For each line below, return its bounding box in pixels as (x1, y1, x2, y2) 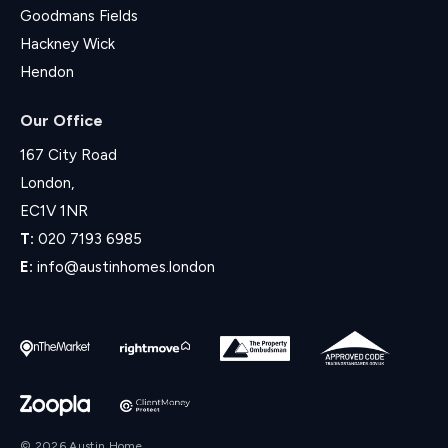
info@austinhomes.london (37, 258, 215, 277)
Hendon (20, 63, 74, 82)
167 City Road (20, 146, 117, 165)
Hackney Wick (20, 35, 115, 54)
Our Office (20, 111, 103, 131)
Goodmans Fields (20, 7, 138, 26)
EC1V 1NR (20, 202, 88, 221)
